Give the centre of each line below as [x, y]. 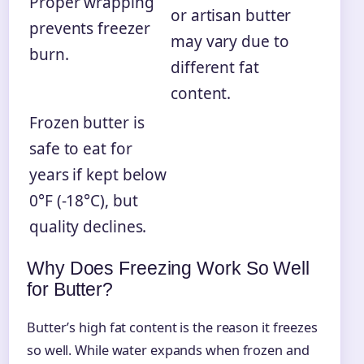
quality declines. [88, 227]
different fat [215, 68]
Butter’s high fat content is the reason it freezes [172, 327]
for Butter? [70, 290]
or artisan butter [231, 16]
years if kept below [98, 175]
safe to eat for [81, 149]
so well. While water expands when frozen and [168, 350]
